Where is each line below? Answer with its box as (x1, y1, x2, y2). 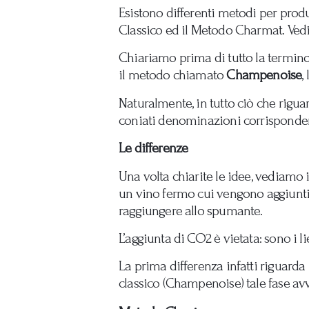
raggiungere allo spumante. (119, 202, 263, 219)
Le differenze (119, 140, 188, 157)
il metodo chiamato (119, 67, 224, 83)
